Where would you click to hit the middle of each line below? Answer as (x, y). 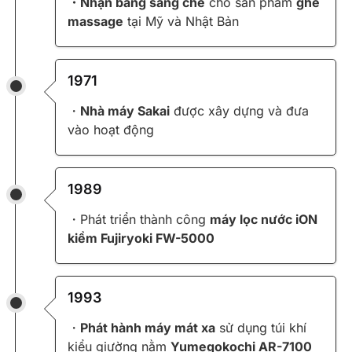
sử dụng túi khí (261, 328)
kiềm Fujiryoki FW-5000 (141, 238)
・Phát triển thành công (139, 220)
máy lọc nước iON (264, 220)
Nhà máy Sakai (125, 111)
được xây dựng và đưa (239, 111)
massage (95, 22)
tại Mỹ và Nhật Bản (181, 22)
